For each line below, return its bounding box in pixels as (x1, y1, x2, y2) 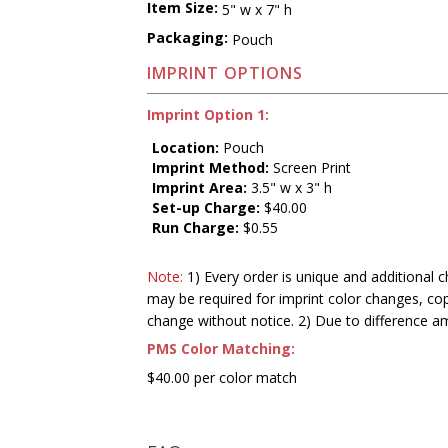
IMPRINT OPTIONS (147, 62, 304, 85)
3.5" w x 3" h (247, 177, 333, 197)
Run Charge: (152, 217, 240, 237)
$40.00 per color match (147, 367, 298, 387)
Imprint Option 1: (147, 104, 270, 124)
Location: (152, 137, 220, 157)
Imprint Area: (152, 177, 248, 197)
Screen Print (269, 157, 352, 177)
